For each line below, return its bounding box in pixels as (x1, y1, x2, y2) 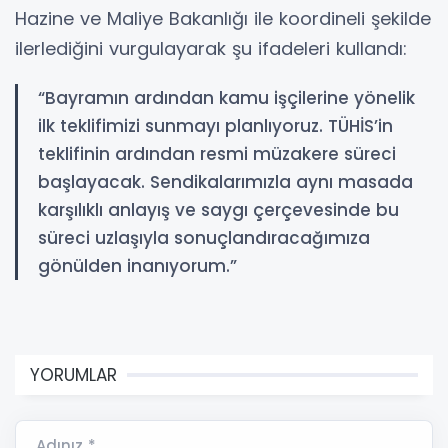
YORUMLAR (30, 362, 117, 387)
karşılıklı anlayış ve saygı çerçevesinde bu (38, 197, 399, 222)
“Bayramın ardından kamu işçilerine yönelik (38, 85, 415, 110)
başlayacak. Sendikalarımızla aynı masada (38, 169, 413, 194)
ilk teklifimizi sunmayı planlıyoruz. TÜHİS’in (38, 113, 393, 138)
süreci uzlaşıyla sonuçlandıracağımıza (38, 225, 370, 250)
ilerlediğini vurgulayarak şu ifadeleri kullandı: (15, 35, 407, 61)
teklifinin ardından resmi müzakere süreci (38, 141, 396, 166)
